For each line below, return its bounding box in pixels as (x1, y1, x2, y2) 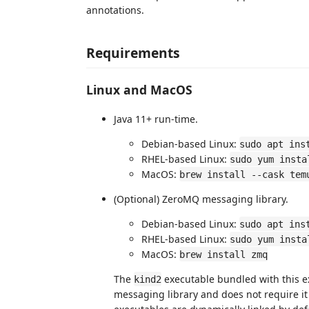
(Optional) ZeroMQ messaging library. (114, 192, 288, 206)
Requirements (86, 43, 180, 62)
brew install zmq (179, 248, 268, 260)
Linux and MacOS (86, 81, 192, 98)
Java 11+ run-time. (114, 112, 198, 126)
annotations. (86, 3, 144, 17)
